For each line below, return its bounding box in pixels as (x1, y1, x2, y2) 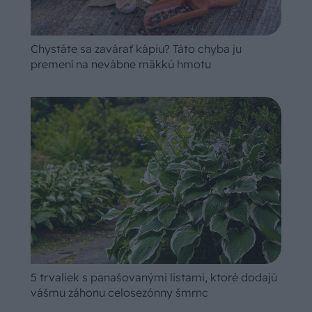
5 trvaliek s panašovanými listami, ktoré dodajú (31, 270, 277, 285)
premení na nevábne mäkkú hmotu (31, 57, 211, 72)
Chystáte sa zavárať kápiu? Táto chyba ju (31, 42, 242, 56)
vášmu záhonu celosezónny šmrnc (31, 286, 208, 300)
